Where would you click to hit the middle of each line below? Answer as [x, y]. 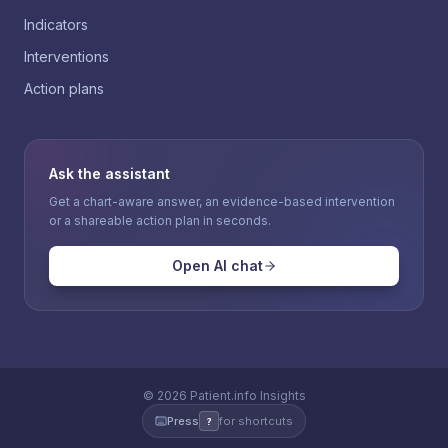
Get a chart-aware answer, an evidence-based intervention [222, 201]
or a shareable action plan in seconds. [160, 220]
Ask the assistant [109, 173]
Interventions [66, 56]
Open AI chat [217, 265]
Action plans [64, 88]
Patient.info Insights [246, 395]
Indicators [56, 24]
